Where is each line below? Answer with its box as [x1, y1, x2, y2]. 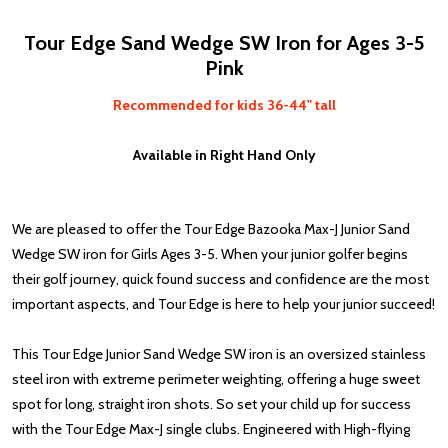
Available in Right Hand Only [132, 146, 316, 165]
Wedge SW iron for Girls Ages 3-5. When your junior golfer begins [12, 245, 408, 264]
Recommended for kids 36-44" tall [112, 96, 336, 115]
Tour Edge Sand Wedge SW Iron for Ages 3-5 [23, 31, 425, 56]
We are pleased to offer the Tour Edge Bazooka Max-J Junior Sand [12, 220, 410, 239]
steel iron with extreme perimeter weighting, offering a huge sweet [12, 370, 420, 389]
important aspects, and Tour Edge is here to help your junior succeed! [12, 295, 435, 314]
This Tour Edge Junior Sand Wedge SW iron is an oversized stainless [12, 345, 426, 364]
